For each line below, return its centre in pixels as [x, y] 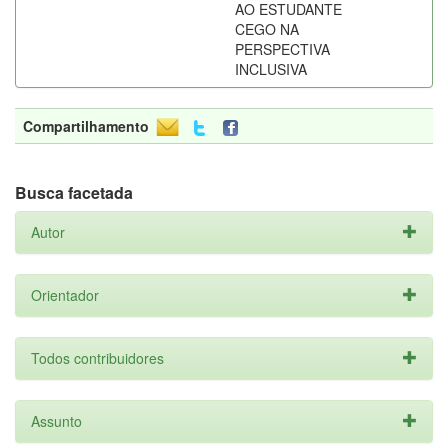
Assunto [56, 421]
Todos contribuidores [97, 358]
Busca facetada [74, 192]
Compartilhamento [86, 126]
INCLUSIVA [271, 69]
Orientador [65, 295]
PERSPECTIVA [282, 49]
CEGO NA [267, 29]
